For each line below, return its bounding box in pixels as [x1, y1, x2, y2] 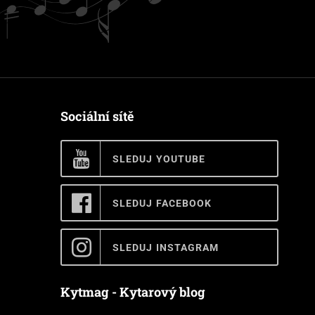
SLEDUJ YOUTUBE [112, 153, 206, 165]
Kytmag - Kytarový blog [60, 283, 205, 301]
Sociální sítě [60, 108, 134, 125]
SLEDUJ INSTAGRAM [112, 241, 219, 253]
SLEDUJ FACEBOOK [112, 197, 212, 209]
